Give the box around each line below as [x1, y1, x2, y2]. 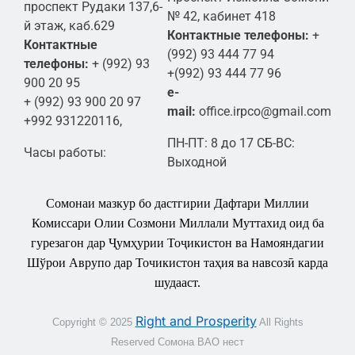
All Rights [256, 315, 303, 328]
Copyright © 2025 [52, 315, 132, 328]
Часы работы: [24, 144, 106, 160]
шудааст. [155, 275, 200, 289]
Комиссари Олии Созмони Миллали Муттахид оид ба [31, 216, 324, 230]
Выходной [167, 154, 227, 170]
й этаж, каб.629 [24, 17, 115, 33]
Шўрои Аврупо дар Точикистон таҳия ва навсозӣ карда [27, 255, 328, 269]
